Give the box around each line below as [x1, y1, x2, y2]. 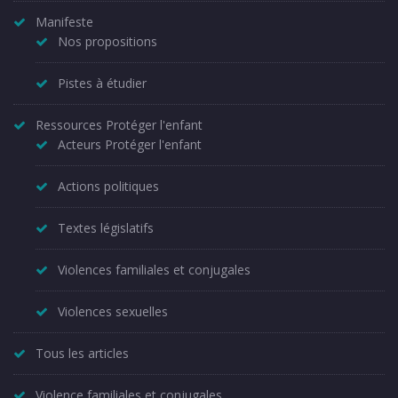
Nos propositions [58, 32, 157, 50]
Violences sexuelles [58, 302, 168, 320]
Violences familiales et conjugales [58, 260, 251, 278]
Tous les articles [36, 344, 129, 362]
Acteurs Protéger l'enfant [58, 135, 202, 153]
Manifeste [36, 12, 93, 30]
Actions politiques [58, 177, 159, 195]
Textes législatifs [58, 219, 154, 236]
